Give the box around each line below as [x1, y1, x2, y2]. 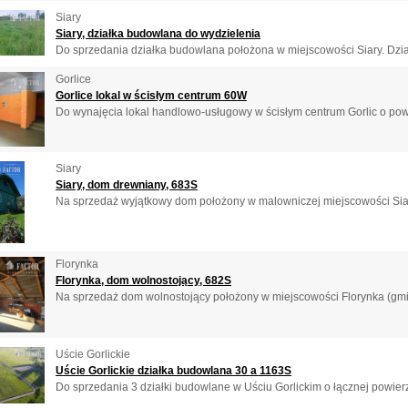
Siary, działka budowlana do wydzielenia [56, 26, 260, 40]
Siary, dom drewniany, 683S [56, 178, 198, 191]
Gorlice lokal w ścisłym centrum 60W [56, 88, 247, 102]
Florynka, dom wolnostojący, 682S [56, 274, 231, 288]
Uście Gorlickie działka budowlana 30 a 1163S [56, 363, 291, 377]
